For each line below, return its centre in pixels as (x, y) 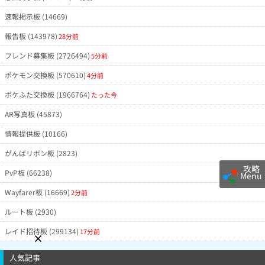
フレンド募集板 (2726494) (47, 56)
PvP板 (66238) (28, 173)
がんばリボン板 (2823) (41, 153)
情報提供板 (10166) (36, 134)
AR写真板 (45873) (33, 114)
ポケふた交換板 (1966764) (47, 95)
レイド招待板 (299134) (42, 231)
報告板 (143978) (31, 36)
